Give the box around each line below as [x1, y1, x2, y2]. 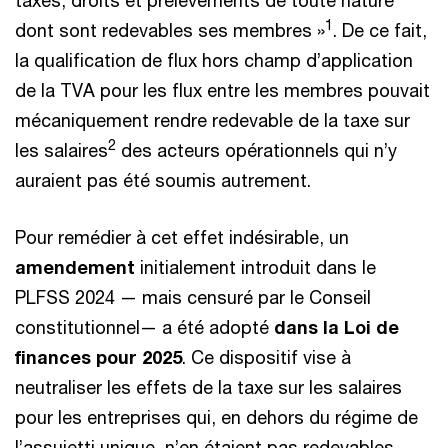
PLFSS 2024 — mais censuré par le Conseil [15, 286, 371, 308]
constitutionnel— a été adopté [15, 316, 274, 338]
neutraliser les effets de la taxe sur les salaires [15, 376, 402, 398]
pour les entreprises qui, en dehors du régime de [15, 406, 418, 428]
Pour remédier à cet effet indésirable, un [15, 226, 349, 248]
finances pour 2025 [15, 346, 182, 368]
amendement [15, 256, 140, 278]
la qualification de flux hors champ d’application [15, 49, 413, 71]
